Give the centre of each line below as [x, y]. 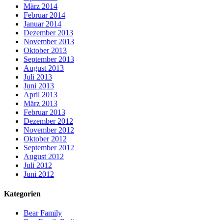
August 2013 [44, 68]
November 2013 [49, 42]
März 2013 [41, 104]
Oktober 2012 [45, 139]
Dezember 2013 [48, 33]
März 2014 [41, 6]
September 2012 [49, 148]
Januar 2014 [42, 24]
